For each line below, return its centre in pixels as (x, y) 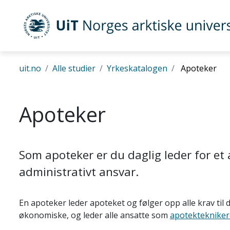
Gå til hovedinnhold (42, 11)
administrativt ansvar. (79, 172)
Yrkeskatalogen (137, 68)
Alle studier (74, 68)
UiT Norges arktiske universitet (99, 32)
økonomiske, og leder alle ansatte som (94, 215)
